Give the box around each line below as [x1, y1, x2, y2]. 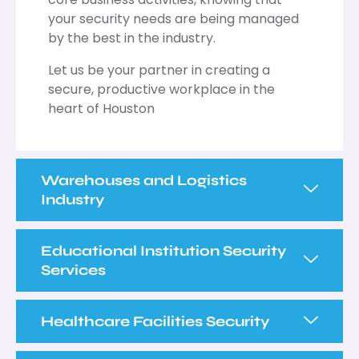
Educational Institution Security [41, 241, 287, 260]
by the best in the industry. [48, 28, 216, 47]
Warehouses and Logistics [41, 171, 247, 189]
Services [41, 260, 106, 279]
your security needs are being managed [48, 9, 299, 28]
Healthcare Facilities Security [41, 312, 270, 330]
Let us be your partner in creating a [48, 60, 270, 79]
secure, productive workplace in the [48, 79, 275, 99]
